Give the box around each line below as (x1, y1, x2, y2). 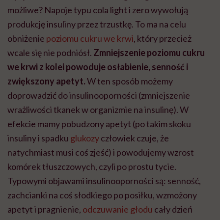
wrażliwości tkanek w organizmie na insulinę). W (7, 104, 189, 115)
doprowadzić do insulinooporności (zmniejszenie (7, 89, 190, 101)
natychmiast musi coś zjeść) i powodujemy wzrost (7, 146, 194, 158)
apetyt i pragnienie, (7, 203, 82, 215)
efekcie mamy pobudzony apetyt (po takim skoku (7, 118, 191, 129)
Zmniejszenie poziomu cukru (93, 47, 205, 58)
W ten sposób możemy (85, 75, 173, 86)
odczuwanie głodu (82, 203, 153, 215)
